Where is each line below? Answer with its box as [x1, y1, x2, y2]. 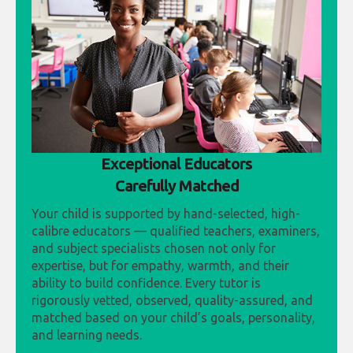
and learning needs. [32, 327, 142, 342]
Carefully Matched [114, 176, 239, 195]
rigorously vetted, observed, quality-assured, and [32, 292, 313, 307]
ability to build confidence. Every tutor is [32, 275, 261, 290]
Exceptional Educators [101, 154, 252, 173]
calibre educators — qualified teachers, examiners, [32, 223, 320, 238]
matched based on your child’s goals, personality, [32, 310, 315, 325]
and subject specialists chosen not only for [32, 240, 276, 255]
